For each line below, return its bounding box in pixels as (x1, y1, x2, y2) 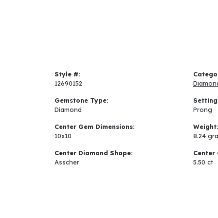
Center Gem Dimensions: (54, 123, 135, 131)
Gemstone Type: (54, 96, 109, 105)
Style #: (54, 70, 80, 78)
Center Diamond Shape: (54, 149, 133, 157)
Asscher (54, 158, 79, 166)
